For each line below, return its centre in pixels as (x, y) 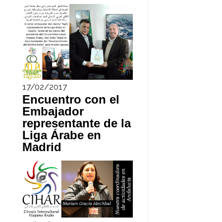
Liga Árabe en (61, 135)
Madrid (42, 147)
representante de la (76, 123)
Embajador (53, 111)
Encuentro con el (71, 99)
